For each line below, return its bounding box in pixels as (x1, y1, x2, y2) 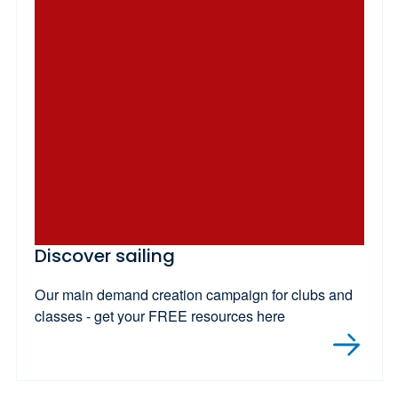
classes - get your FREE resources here (34, 306, 285, 327)
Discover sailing (34, 243, 175, 269)
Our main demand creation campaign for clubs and (34, 284, 353, 306)
